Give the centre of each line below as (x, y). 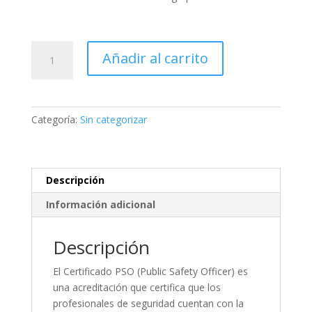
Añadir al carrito (155, 58)
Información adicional (100, 204)
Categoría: (55, 119)
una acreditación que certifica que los (136, 287)
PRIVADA (51, 96)
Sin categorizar (113, 119)
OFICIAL (49, 48)
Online (45, 144)
